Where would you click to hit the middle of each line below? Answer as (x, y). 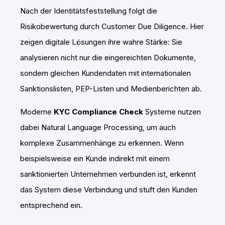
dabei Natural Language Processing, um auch (98, 128)
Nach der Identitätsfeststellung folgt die (89, 11)
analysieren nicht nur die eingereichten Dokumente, (108, 58)
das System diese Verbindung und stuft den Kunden (109, 190)
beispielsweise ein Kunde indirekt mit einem (95, 159)
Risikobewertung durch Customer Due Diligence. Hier (112, 27)
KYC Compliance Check (98, 112)
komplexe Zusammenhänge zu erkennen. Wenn (102, 143)
